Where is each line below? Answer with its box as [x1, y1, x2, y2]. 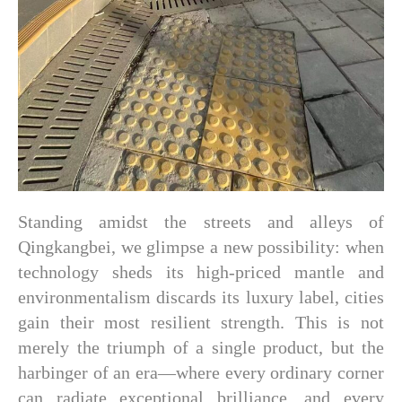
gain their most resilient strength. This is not [18, 312, 384, 332]
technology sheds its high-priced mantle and [18, 262, 384, 282]
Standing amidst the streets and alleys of [18, 212, 384, 232]
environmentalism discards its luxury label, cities [18, 287, 384, 307]
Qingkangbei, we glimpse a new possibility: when [18, 237, 384, 257]
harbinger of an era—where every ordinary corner [18, 363, 384, 382]
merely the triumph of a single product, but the [18, 337, 384, 357]
